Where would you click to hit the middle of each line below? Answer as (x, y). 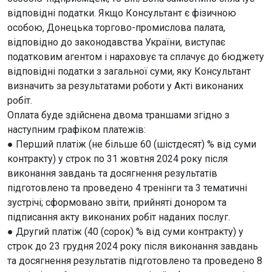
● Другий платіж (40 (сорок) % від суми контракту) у (125, 232)
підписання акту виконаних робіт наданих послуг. (119, 217)
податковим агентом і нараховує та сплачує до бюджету (136, 57)
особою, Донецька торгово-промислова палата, (116, 28)
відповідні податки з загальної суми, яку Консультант (129, 71)
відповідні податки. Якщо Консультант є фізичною (122, 13)
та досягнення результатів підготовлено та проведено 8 (135, 261)
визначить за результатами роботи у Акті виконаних (125, 86)
